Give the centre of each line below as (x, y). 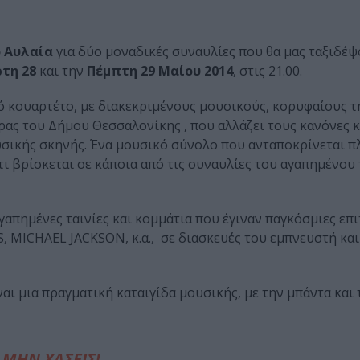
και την (61, 71)
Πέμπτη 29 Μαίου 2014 (160, 71)
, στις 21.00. (268, 71)
